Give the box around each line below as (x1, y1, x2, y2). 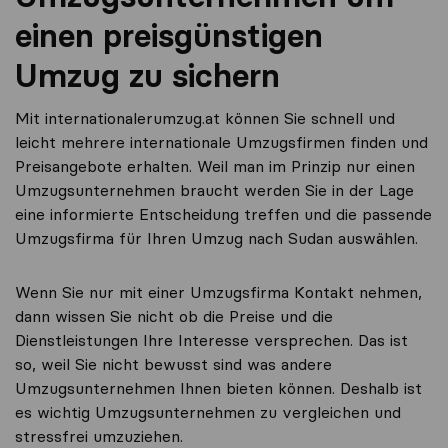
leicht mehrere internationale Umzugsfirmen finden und (15, 132, 428, 152)
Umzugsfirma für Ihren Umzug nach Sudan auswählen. (15, 228, 418, 248)
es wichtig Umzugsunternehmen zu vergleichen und (15, 402, 401, 422)
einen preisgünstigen (15, 16, 323, 55)
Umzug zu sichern (15, 56, 280, 95)
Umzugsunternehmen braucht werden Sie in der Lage (15, 180, 414, 200)
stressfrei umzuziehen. (15, 426, 183, 446)
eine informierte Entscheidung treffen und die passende (15, 204, 432, 224)
